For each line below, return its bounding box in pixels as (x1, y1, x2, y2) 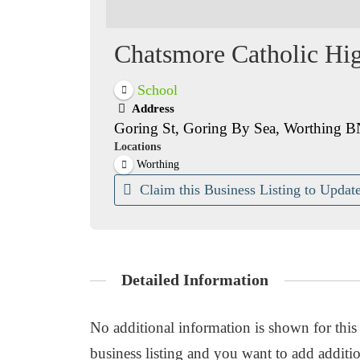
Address (129, 102, 175, 116)
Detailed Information (121, 272, 269, 289)
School (137, 81, 178, 98)
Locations (114, 141, 161, 153)
